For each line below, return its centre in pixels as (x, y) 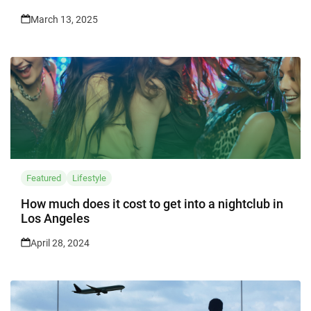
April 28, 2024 (60, 243)
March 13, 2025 (64, 20)
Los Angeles (55, 219)
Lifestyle (89, 178)
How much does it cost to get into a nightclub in (152, 204)
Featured (44, 178)
